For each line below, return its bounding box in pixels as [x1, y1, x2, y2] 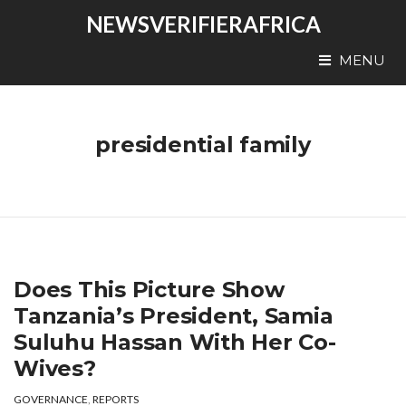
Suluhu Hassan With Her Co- [14, 329, 336, 355]
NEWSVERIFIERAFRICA [85, 11, 321, 37]
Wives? [14, 355, 96, 382]
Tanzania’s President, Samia [14, 303, 333, 329]
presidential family [95, 131, 311, 158]
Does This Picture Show [14, 276, 285, 303]
